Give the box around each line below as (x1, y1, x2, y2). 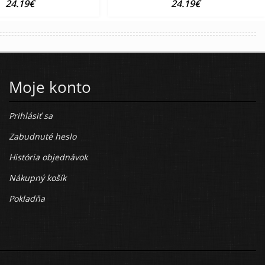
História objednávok (9, 151, 88, 163)
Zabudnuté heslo (9, 131, 76, 143)
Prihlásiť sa (9, 110, 53, 122)
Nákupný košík (9, 172, 66, 184)
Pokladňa (9, 193, 45, 205)
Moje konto (9, 76, 91, 98)
